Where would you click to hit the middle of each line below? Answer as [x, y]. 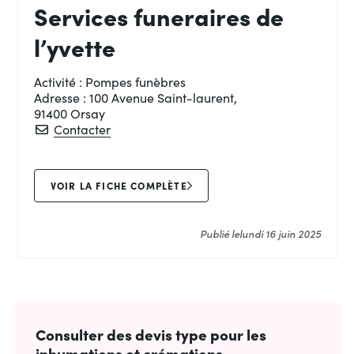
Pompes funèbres [135, 82]
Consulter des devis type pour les [151, 334]
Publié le [219, 234]
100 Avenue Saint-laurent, [163, 98]
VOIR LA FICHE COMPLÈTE [119, 186]
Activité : [59, 82]
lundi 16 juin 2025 [280, 234]
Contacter [82, 130]
